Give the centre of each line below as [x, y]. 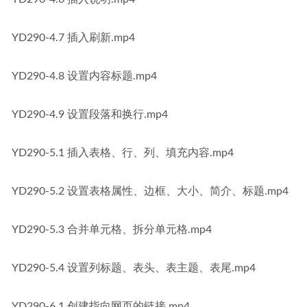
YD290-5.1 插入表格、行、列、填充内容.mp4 [123, 153]
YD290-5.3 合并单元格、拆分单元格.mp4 [112, 230]
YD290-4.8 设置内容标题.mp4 [84, 76]
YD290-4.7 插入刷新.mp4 [73, 38]
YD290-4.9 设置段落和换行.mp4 [90, 114]
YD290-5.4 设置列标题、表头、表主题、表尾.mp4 [134, 268]
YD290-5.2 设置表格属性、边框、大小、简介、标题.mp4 [150, 191]
